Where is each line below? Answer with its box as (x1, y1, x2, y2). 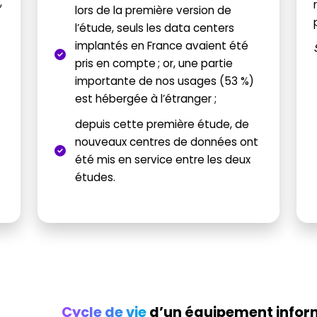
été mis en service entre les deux (74, 153, 250, 167)
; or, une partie (157, 57, 233, 71)
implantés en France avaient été (74, 39, 248, 53)
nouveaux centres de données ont (74, 135, 258, 149)
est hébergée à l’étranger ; (74, 92, 217, 106)
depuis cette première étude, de (74, 117, 249, 132)
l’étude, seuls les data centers (74, 21, 234, 35)
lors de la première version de (74, 4, 231, 18)
